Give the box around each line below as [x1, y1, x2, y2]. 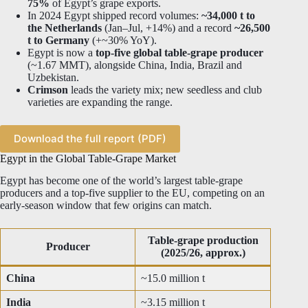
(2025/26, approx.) [160, 247, 245, 259]
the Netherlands [27, 21, 102, 34]
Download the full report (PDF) [14, 132, 166, 146]
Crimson [27, 83, 68, 96]
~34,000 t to [201, 9, 255, 21]
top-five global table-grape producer [96, 46, 263, 58]
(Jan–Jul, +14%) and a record [102, 21, 234, 34]
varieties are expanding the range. [27, 96, 173, 108]
